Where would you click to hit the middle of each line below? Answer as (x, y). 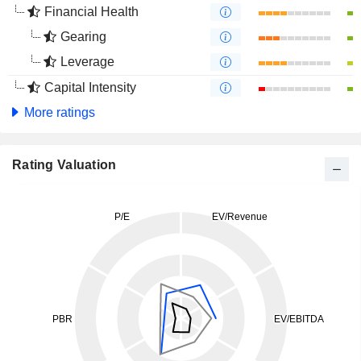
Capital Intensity (90, 87)
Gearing (83, 37)
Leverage (87, 62)
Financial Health (91, 12)
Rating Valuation (64, 165)
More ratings (58, 112)
